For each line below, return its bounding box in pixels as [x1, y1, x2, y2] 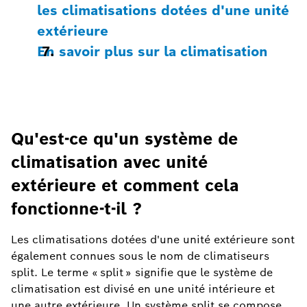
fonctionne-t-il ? [11, 197, 142, 219]
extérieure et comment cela [11, 174, 239, 196]
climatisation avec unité [11, 151, 208, 173]
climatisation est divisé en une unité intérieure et [11, 281, 275, 296]
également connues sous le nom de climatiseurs [11, 248, 269, 263]
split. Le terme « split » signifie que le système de [11, 265, 273, 280]
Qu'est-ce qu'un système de [11, 127, 238, 149]
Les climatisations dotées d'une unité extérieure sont [11, 232, 295, 247]
